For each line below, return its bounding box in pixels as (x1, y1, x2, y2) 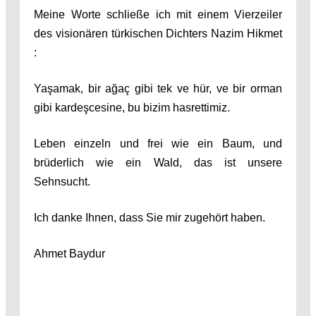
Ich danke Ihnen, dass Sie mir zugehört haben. (34, 211, 265, 224)
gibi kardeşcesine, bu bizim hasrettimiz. (34, 101, 230, 114)
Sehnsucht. (34, 175, 90, 188)
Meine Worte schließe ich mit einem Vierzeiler (34, 8, 282, 20)
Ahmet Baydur (34, 247, 105, 260)
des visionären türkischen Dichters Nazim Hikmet (34, 27, 282, 39)
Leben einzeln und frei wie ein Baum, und (34, 137, 282, 150)
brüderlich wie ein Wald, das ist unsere (34, 156, 282, 169)
